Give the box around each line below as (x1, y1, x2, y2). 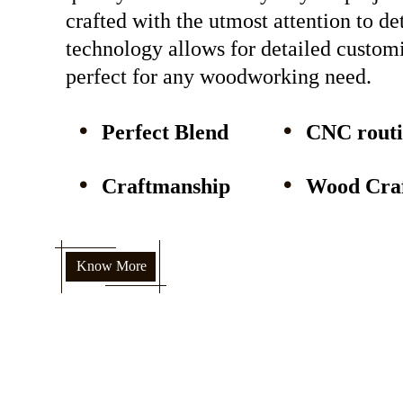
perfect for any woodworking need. (65, 65, 372, 88)
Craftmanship (101, 175, 230, 198)
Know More (76, 258, 147, 273)
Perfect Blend (101, 121, 228, 144)
